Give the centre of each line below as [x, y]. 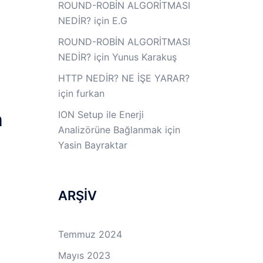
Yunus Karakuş [144, 57]
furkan [90, 93]
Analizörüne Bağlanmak [110, 130]
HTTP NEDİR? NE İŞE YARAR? [124, 78]
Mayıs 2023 [84, 255]
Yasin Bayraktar [92, 145]
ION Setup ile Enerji [101, 114]
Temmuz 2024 [90, 234]
